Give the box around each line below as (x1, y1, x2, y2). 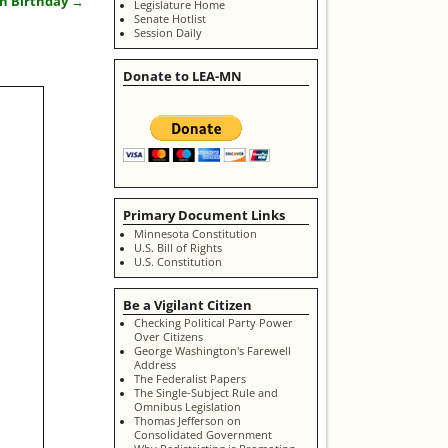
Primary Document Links (123, 206, 285, 225)
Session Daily (133, 26, 202, 41)
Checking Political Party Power (133, 316, 293, 331)
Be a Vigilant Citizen (123, 295, 252, 314)
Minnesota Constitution (133, 226, 257, 241)
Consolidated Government (133, 428, 272, 443)
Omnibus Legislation (133, 400, 241, 415)
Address (133, 358, 176, 373)
